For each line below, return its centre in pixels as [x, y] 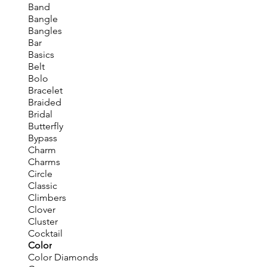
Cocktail [45, 233]
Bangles [45, 31]
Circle [40, 174]
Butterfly [45, 126]
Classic [42, 186]
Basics [41, 55]
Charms [44, 162]
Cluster [43, 221]
